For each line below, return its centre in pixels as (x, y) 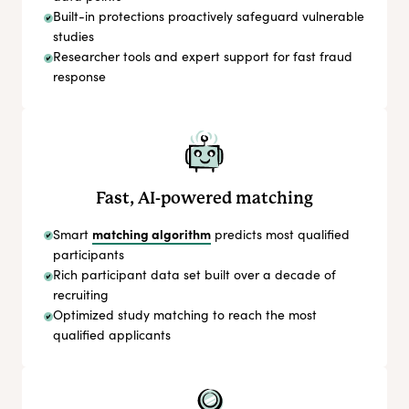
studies (73, 37)
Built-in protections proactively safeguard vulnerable (209, 16)
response (79, 77)
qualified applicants (112, 335)
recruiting (81, 294)
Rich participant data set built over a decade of (194, 274)
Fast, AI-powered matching (204, 198)
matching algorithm (152, 234)
